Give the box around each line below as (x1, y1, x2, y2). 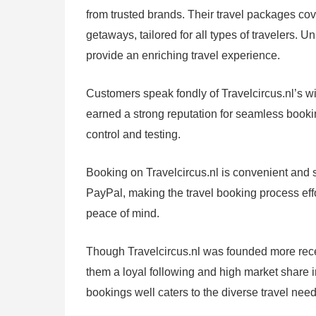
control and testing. (86, 128, 181, 141)
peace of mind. (86, 207, 159, 220)
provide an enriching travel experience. (86, 49, 280, 62)
